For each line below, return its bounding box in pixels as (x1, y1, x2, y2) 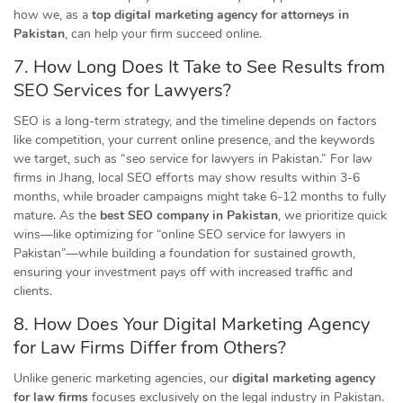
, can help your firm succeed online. (65, 25, 262, 42)
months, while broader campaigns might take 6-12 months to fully (13, 188, 386, 205)
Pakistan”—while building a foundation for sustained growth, (13, 245, 355, 262)
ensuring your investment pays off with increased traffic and (13, 264, 353, 281)
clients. (13, 282, 52, 300)
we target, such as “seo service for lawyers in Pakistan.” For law (13, 150, 372, 167)
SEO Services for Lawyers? (13, 78, 231, 103)
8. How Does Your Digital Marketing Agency (13, 312, 370, 336)
